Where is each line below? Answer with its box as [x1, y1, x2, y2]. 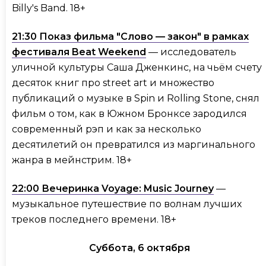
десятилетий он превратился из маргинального [12, 139, 255, 151]
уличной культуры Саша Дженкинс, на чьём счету [12, 62, 262, 74]
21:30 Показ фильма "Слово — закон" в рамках [12, 31, 249, 43]
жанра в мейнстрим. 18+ [12, 154, 134, 166]
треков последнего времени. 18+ [12, 214, 179, 226]
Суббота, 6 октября [89, 242, 190, 254]
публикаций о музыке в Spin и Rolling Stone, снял [12, 93, 259, 104]
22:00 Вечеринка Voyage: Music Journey [12, 183, 214, 195]
